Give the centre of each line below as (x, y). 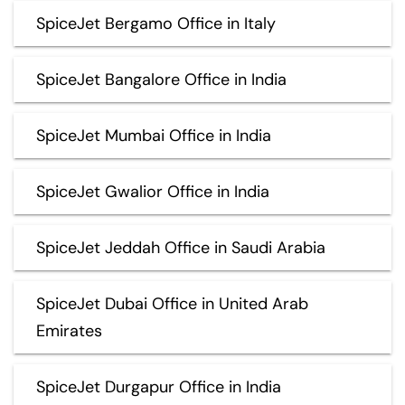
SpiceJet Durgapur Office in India (159, 386)
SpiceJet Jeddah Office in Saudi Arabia (181, 247)
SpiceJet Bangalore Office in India (161, 79)
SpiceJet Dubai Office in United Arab (172, 303)
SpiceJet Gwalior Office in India (153, 191)
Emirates (69, 330)
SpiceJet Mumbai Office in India (154, 135)
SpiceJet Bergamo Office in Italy (156, 23)
